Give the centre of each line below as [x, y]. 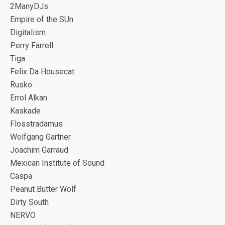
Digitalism [28, 32]
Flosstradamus [36, 124]
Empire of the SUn [42, 19]
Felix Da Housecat [42, 72]
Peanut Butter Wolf [43, 189]
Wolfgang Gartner [40, 137]
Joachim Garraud [39, 150]
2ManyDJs [29, 6]
